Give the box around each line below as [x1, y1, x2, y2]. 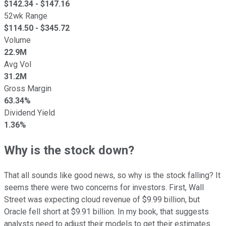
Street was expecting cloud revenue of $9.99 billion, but [4, 194, 200, 204]
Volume [4, 35, 31, 45]
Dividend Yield [4, 107, 55, 118]
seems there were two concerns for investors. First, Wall [4, 182, 204, 192]
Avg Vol [4, 59, 31, 69]
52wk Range [4, 11, 47, 21]
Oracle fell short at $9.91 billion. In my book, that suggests [4, 206, 209, 216]
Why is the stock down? [4, 143, 134, 157]
